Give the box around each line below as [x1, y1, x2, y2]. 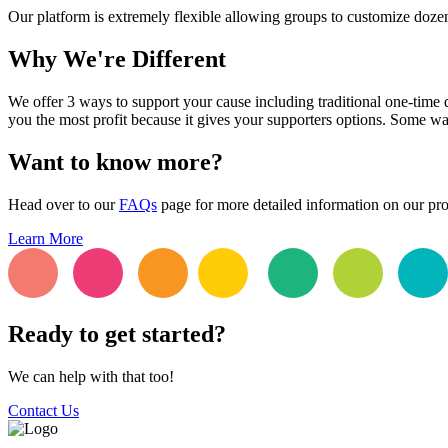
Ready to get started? [8, 321, 226, 348]
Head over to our [8, 195, 119, 213]
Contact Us [8, 402, 79, 420]
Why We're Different [8, 45, 226, 72]
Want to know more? [8, 148, 223, 175]
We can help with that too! [8, 368, 174, 386]
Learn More [8, 229, 83, 247]
